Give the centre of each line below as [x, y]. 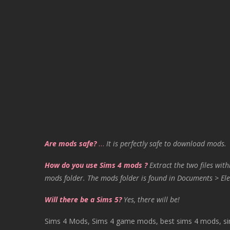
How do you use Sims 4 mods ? [96, 165]
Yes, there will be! [152, 200]
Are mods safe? [71, 144]
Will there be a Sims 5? [83, 200]
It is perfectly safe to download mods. [166, 144]
